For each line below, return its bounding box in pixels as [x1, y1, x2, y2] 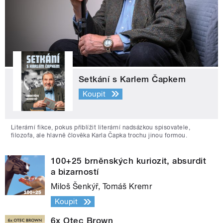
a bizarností [51, 167, 99, 177]
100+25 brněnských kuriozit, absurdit [51, 156, 207, 166]
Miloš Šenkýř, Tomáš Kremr [51, 182, 152, 192]
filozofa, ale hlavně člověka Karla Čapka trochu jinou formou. [11, 132, 188, 139]
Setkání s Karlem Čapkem [79, 74, 186, 85]
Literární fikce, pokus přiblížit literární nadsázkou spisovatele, [11, 124, 191, 131]
